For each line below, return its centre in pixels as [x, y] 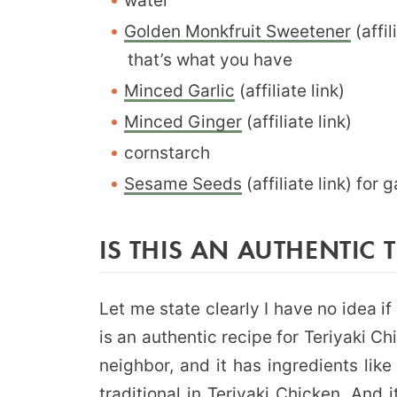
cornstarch [167, 152]
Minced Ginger [183, 121]
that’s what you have [210, 59]
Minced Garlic [179, 90]
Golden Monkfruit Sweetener [237, 31]
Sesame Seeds [183, 183]
